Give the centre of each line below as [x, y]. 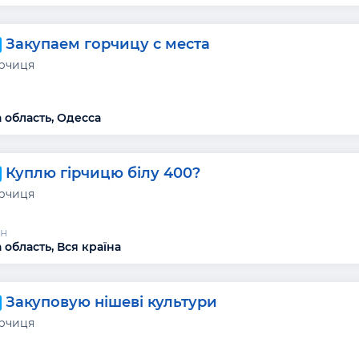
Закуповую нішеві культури [112, 302]
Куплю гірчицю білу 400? [103, 173]
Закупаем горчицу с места [108, 44]
